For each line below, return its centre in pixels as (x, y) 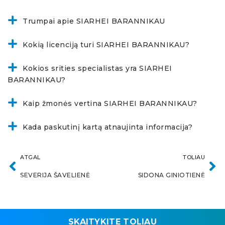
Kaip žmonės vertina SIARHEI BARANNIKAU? (110, 104)
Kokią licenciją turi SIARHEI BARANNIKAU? (106, 45)
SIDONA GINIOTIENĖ (171, 175)
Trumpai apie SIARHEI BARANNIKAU (94, 21)
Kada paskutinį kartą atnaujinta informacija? (107, 127)
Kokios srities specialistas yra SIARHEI (97, 69)
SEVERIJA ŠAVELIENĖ (55, 175)
